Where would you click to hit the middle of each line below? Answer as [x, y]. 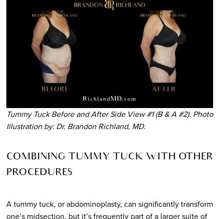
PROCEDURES [39, 173]
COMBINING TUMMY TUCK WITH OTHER [109, 157]
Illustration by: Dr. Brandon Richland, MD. [76, 126]
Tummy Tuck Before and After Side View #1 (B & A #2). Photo [109, 114]
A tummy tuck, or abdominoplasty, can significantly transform [109, 204]
